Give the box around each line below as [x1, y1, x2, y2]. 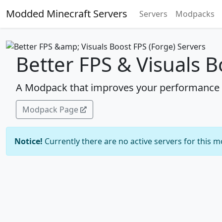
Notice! [14, 135, 43, 147]
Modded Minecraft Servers [6, 7, 127, 20]
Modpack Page [22, 104, 78, 115]
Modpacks [175, 8, 215, 19]
